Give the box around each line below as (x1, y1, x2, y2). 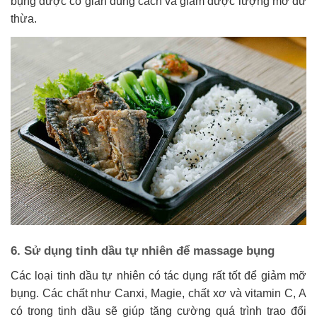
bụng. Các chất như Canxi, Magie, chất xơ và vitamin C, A (11, 287, 306, 299)
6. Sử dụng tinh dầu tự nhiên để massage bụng (11, 244, 275, 258)
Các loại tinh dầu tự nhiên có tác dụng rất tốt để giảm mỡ (11, 269, 306, 282)
